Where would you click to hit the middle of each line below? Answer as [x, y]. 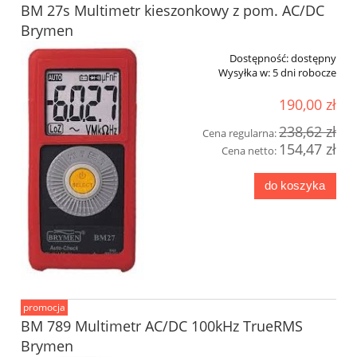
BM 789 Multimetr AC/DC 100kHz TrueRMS [162, 326]
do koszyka [295, 186]
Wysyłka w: [244, 73]
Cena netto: [250, 150]
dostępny [314, 59]
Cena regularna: [241, 133]
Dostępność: [259, 59]
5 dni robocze [304, 73]
